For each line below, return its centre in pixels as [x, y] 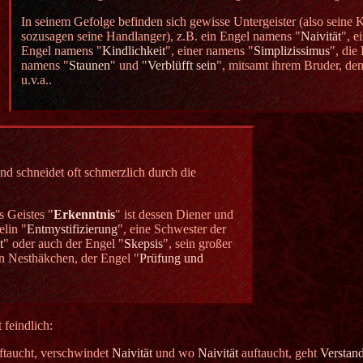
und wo [175, 353]
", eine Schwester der [172, 229]
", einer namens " [209, 51]
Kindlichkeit [134, 51]
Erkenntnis [84, 215]
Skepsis [143, 244]
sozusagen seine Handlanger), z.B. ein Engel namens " [161, 36]
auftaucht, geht [279, 353]
